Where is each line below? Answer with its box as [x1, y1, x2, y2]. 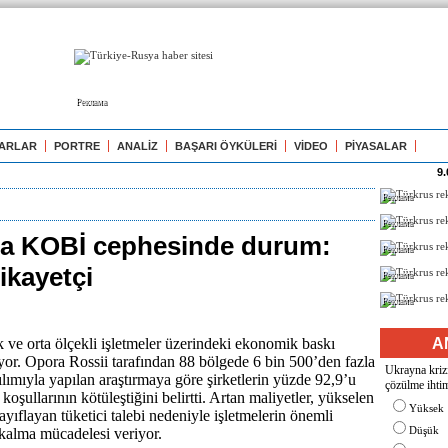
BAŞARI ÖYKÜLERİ [175, 140, 277, 152]
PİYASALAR [345, 140, 407, 152]
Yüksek [409, 402, 444, 414]
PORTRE [54, 140, 100, 152]
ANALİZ [117, 140, 158, 152]
